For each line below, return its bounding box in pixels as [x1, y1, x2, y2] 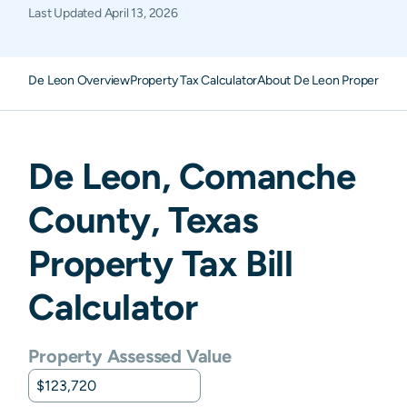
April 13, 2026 [104, 5, 178, 20]
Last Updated [28, 5, 104, 20]
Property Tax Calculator [130, 73, 258, 87]
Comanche [178, 154, 356, 197]
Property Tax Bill [28, 242, 293, 284]
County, [28, 198, 169, 241]
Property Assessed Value [28, 345, 232, 366]
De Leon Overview [28, 73, 130, 87]
